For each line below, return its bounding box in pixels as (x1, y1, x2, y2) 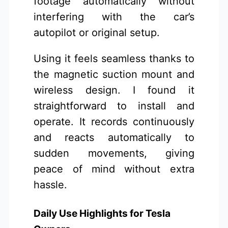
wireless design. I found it (34, 83, 194, 96)
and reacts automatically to (34, 131, 194, 144)
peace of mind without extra (34, 162, 194, 175)
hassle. (34, 178, 68, 191)
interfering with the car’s (34, 10, 194, 23)
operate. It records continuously (34, 115, 194, 128)
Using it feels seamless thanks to (34, 52, 194, 65)
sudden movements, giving (34, 147, 194, 159)
